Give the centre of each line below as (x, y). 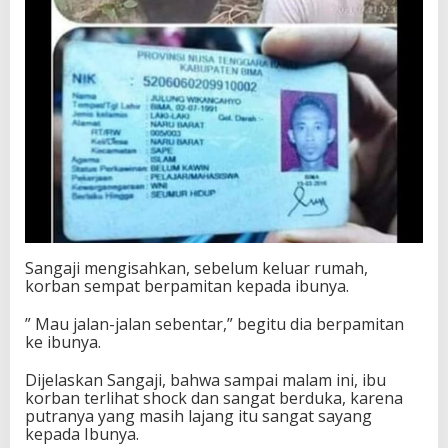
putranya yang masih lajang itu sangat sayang (198, 415)
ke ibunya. (63, 341)
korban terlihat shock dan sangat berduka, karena (214, 397)
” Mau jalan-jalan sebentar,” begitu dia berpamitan (214, 323)
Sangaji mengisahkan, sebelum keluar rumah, (196, 267)
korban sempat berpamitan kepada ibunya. (187, 285)
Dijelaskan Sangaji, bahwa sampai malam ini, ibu (205, 379)
